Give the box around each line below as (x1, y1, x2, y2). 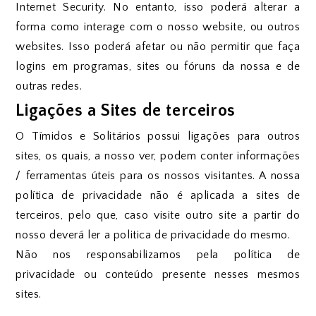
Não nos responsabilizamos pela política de (16, 248, 300, 261)
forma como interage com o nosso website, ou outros (16, 20, 300, 33)
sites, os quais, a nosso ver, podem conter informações (16, 150, 300, 162)
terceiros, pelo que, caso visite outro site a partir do (16, 209, 300, 221)
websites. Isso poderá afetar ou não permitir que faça (16, 40, 300, 53)
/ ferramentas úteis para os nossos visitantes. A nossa (16, 169, 300, 182)
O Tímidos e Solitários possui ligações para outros (16, 130, 300, 142)
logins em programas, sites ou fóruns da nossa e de (16, 60, 300, 73)
